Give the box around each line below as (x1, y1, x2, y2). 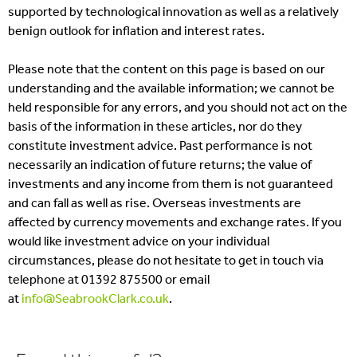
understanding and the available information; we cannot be (8, 82, 335, 96)
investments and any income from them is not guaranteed (8, 178, 333, 191)
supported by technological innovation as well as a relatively (8, 6, 339, 19)
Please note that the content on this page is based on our (8, 63, 325, 76)
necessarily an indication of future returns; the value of (8, 159, 312, 172)
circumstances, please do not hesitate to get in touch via (8, 254, 324, 268)
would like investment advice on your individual (8, 235, 269, 249)
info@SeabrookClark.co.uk (22, 292, 169, 306)
